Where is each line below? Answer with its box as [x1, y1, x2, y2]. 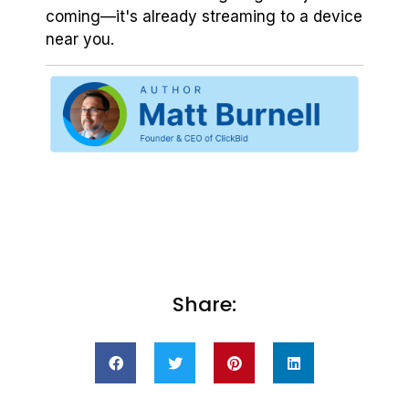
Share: [173, 290, 236, 320]
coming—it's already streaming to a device [46, 7, 362, 26]
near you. [46, 30, 114, 49]
